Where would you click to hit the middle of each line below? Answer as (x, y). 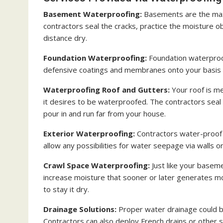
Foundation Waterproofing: (96, 58)
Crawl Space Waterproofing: (97, 165)
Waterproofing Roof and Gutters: (107, 90)
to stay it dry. (66, 189)
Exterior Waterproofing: (89, 133)
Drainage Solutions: (80, 209)
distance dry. (65, 38)
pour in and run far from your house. (105, 113)
